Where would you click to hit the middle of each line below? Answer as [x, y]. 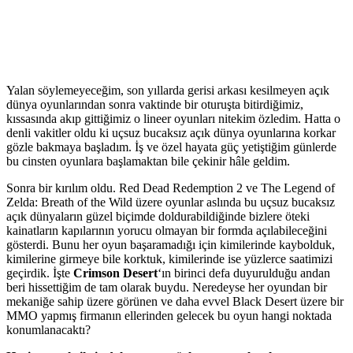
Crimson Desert [115, 273]
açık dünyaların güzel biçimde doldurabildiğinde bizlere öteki [158, 216]
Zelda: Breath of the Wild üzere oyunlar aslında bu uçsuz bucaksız [171, 202]
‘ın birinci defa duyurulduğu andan [244, 273]
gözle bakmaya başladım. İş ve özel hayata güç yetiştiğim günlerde [171, 147]
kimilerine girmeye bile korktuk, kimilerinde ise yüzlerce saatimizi [169, 258]
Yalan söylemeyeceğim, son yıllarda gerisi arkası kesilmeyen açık [168, 90]
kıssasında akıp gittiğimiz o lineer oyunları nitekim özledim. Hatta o [173, 118]
